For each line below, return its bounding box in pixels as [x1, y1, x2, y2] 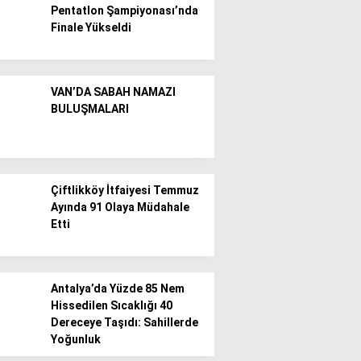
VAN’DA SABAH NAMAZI [51, 85, 176, 98]
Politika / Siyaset [176, 99, 265, 114]
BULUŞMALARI [51, 102, 129, 115]
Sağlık [176, 228, 206, 243]
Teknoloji [176, 260, 223, 275]
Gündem [176, 34, 220, 48]
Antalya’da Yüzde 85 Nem [51, 282, 185, 295]
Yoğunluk [51, 333, 101, 346]
